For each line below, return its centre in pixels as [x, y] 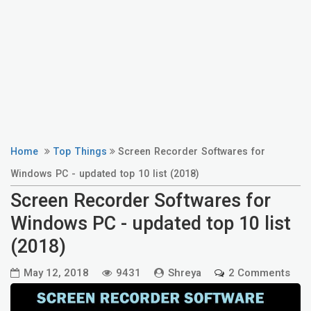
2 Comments [259, 272]
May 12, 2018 [56, 272]
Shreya [185, 272]
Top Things [80, 151]
